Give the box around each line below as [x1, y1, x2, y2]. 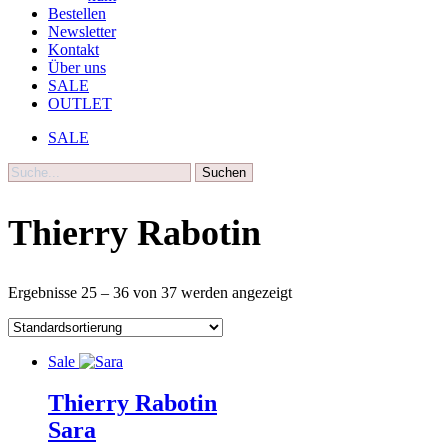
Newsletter [48, 22, 116, 40]
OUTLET [48, 94, 112, 112]
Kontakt [48, 40, 99, 58]
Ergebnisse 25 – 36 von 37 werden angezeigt [8, 283, 292, 301]
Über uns [48, 58, 106, 76]
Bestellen [48, 4, 106, 22]
